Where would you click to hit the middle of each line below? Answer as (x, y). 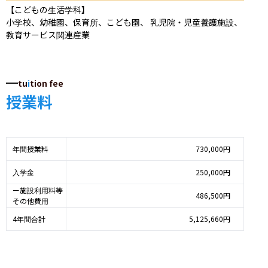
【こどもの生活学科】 (48, 9)
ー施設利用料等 (38, 190)
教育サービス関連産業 (48, 34)
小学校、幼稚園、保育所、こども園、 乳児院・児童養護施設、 (124, 22)
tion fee (47, 83)
